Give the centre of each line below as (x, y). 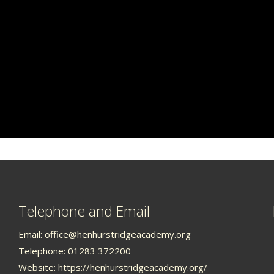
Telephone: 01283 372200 (74, 250)
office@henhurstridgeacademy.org (117, 234)
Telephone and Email (84, 211)
